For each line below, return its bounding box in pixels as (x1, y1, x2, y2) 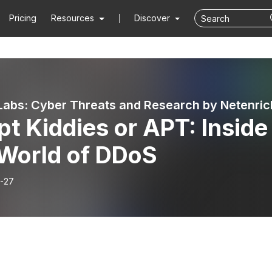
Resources (51, 13, 95, 23)
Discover (134, 13, 172, 23)
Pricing (9, 13, 37, 23)
